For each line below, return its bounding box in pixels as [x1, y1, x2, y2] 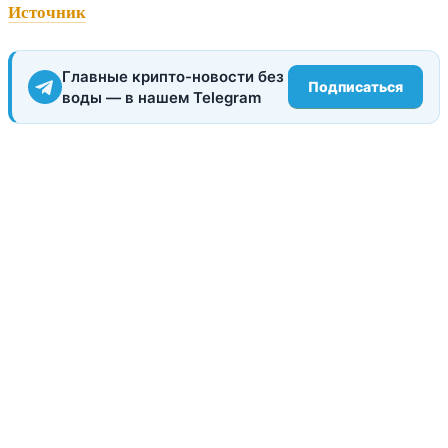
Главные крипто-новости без [62, 66, 284, 86]
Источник [8, 3, 86, 23]
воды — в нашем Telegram [62, 87, 261, 107]
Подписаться [308, 77, 403, 95]
